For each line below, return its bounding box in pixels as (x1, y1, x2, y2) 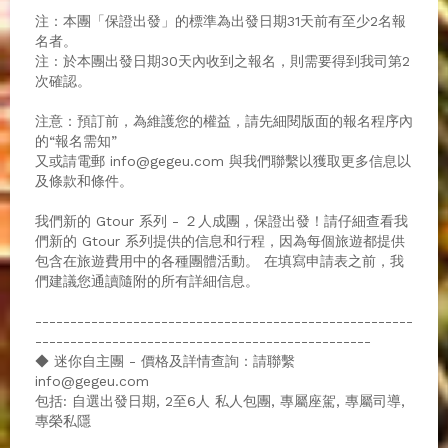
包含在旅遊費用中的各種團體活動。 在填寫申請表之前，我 (35, 252, 404, 269)
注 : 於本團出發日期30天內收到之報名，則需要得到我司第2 (35, 52, 410, 69)
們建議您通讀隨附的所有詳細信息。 (35, 272, 259, 289)
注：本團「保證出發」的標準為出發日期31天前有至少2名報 (35, 12, 406, 29)
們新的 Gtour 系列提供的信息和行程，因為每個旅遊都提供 (35, 232, 405, 249)
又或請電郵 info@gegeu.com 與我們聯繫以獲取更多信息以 (35, 152, 411, 169)
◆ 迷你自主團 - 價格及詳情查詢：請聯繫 (35, 352, 295, 369)
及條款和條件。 (35, 172, 133, 189)
